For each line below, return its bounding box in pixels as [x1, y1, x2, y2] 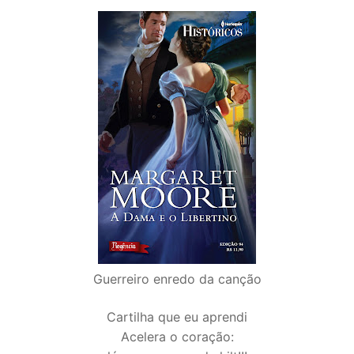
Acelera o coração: [120, 329, 234, 345]
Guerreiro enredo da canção [92, 271, 262, 288]
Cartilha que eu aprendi [107, 309, 247, 326]
